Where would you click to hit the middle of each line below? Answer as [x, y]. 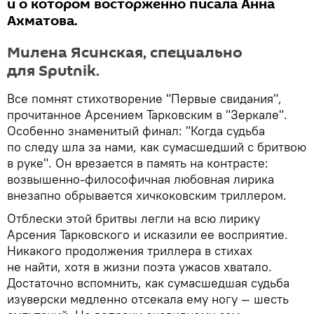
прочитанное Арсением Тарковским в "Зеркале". [147, 115]
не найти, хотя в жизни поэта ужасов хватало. [139, 267]
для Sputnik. [53, 71]
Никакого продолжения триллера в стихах [130, 251]
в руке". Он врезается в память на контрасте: [138, 163]
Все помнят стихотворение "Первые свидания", [144, 98]
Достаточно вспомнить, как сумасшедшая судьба [148, 283]
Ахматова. [42, 21]
